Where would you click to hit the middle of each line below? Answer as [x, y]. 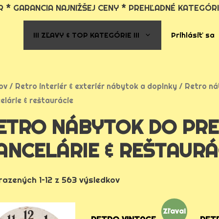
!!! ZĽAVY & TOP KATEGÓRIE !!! [86, 35]
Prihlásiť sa [193, 35]
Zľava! [175, 211]
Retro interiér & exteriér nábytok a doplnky [96, 86]
